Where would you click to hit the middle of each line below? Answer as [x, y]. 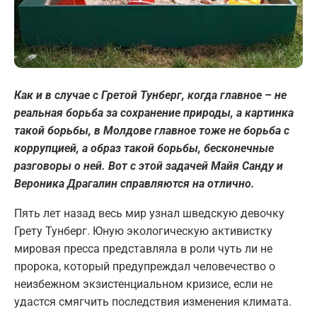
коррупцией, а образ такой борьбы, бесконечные [144, 148]
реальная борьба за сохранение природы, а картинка [154, 113]
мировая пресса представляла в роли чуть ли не [143, 248]
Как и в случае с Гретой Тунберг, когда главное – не [150, 95]
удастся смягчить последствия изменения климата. [153, 301]
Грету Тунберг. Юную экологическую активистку [143, 231]
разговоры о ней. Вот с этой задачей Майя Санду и [149, 166]
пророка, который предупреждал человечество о [145, 266]
